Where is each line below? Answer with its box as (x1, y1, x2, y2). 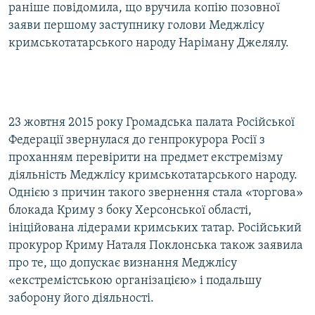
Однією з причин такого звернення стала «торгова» (8, 186, 303, 200)
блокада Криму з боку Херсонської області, (8, 204, 252, 218)
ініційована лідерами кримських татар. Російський (8, 221, 302, 236)
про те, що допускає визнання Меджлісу (8, 257, 237, 271)
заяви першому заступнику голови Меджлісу (8, 19, 264, 33)
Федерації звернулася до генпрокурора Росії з (8, 134, 265, 148)
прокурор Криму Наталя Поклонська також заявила (8, 239, 303, 253)
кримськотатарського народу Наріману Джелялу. (8, 37, 289, 51)
